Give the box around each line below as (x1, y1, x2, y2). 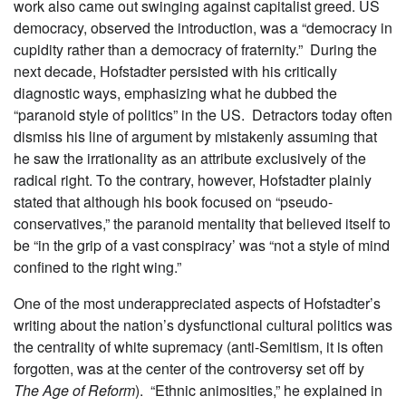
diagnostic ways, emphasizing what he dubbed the (14, 82, 337, 103)
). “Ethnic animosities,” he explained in (135, 379, 382, 401)
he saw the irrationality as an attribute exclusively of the (14, 147, 366, 169)
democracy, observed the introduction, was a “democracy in (14, 16, 392, 38)
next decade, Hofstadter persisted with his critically (14, 60, 337, 82)
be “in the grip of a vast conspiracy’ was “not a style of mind (14, 234, 390, 256)
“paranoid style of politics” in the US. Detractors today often (14, 103, 392, 125)
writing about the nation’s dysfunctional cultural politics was (14, 314, 392, 335)
